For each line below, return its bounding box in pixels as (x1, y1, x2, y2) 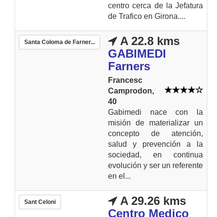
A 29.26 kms (117, 194, 186, 207)
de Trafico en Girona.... (108, 12, 186, 20)
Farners (108, 59, 150, 73)
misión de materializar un (108, 118, 203, 127)
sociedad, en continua (108, 150, 203, 159)
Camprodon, (108, 86, 154, 95)
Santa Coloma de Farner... (24, 38, 95, 46)
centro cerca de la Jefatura (108, 1, 203, 10)
